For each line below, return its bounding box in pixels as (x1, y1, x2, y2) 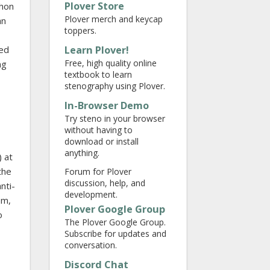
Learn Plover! (64, 43, 129, 57)
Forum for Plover (64, 166, 131, 177)
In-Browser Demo (64, 99, 149, 112)
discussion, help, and (64, 177, 145, 189)
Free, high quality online (64, 57, 157, 69)
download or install (64, 136, 139, 147)
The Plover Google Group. (64, 216, 166, 228)
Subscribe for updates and (64, 228, 166, 239)
